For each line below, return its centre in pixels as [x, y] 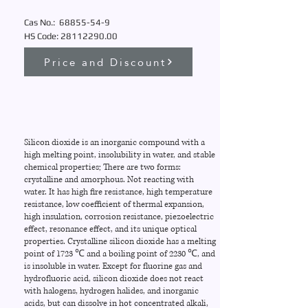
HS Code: [42, 36]
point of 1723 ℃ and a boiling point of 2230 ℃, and [120, 254]
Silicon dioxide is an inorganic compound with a [114, 143]
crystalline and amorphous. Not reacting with [109, 180]
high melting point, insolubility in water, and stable [120, 155]
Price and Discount [105, 62]
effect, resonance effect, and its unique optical [110, 229]
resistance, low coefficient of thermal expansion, [114, 205]
